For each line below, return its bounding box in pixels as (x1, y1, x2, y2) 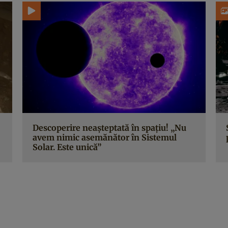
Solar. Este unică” (33, 142, 101, 152)
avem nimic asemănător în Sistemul (33, 132, 177, 142)
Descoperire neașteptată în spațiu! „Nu (33, 123, 186, 133)
